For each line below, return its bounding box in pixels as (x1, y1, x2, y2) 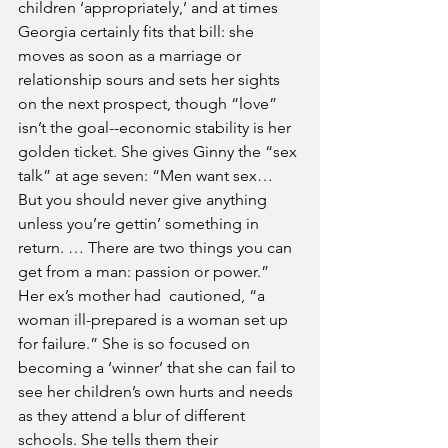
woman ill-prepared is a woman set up (18, 310, 292, 330)
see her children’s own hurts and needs (18, 382, 297, 402)
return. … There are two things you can (18, 238, 296, 258)
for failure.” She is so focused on (18, 334, 254, 354)
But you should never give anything (18, 190, 271, 210)
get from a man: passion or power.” (18, 262, 273, 282)
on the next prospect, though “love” (18, 94, 281, 114)
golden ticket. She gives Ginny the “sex (18, 142, 301, 162)
